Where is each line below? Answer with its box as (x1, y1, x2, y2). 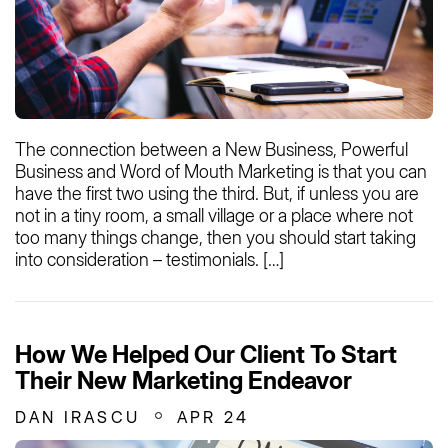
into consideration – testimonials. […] (15, 249, 284, 271)
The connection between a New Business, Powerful (15, 139, 408, 161)
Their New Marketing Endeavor (15, 366, 352, 396)
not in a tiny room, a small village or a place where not (15, 205, 413, 227)
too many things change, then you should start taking (15, 227, 416, 249)
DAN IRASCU (15, 407, 140, 428)
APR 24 (177, 407, 250, 428)
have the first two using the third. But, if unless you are (15, 183, 419, 205)
